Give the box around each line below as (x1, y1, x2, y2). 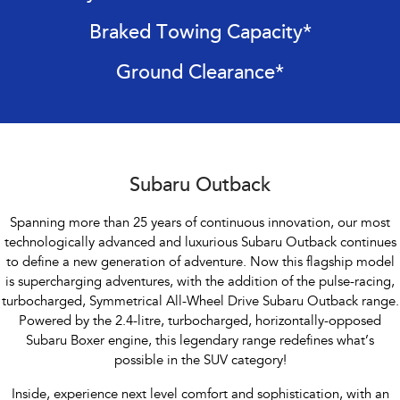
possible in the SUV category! (113, 354, 287, 368)
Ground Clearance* (116, 63, 284, 84)
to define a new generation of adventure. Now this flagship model (5, 255, 395, 270)
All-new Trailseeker (245, 242, 351, 255)
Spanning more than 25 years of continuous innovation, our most (10, 216, 390, 230)
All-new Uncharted (49, 294, 155, 307)
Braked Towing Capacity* (88, 23, 312, 44)
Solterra (80, 242, 124, 255)
